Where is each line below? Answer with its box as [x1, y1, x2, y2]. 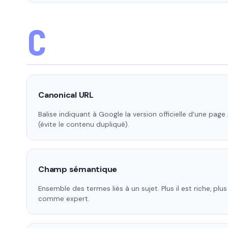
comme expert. [38, 194, 90, 204]
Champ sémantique [38, 164, 118, 175]
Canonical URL [38, 90, 94, 101]
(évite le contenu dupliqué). [38, 120, 129, 129]
